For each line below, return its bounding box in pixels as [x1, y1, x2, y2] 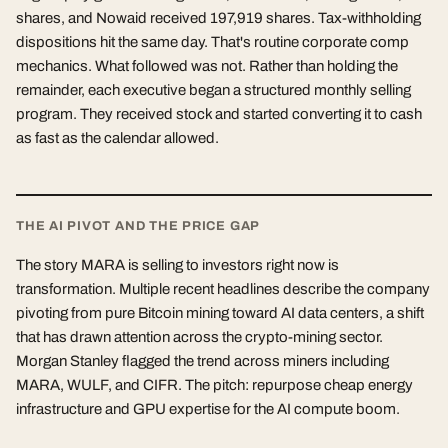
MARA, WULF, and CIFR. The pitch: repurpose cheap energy [16, 377, 413, 394]
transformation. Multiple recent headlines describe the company [16, 281, 430, 298]
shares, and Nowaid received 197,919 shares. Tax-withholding [16, 10, 421, 27]
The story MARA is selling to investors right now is [16, 257, 339, 274]
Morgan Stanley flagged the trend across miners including [16, 353, 389, 370]
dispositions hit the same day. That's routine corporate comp [16, 34, 409, 51]
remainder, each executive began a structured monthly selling [16, 82, 411, 99]
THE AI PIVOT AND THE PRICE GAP [16, 219, 261, 234]
